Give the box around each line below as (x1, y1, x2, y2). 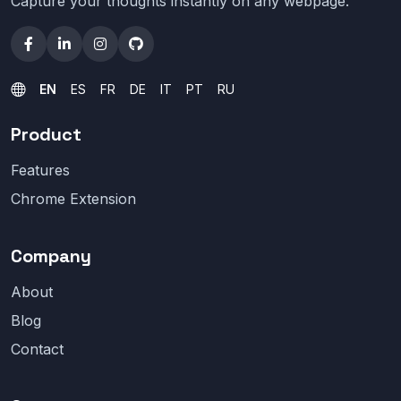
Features (11, 161, 70, 180)
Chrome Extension (11, 190, 136, 209)
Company (11, 244, 91, 269)
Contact (11, 340, 64, 359)
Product (11, 123, 81, 147)
